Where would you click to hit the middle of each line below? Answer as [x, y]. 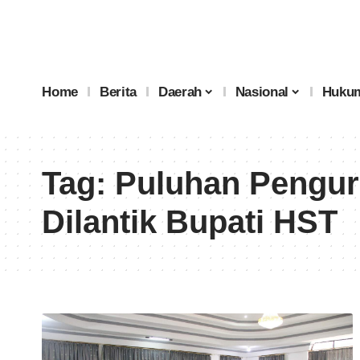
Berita [119, 92]
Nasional [262, 92]
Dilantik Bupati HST [190, 222]
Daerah [180, 92]
